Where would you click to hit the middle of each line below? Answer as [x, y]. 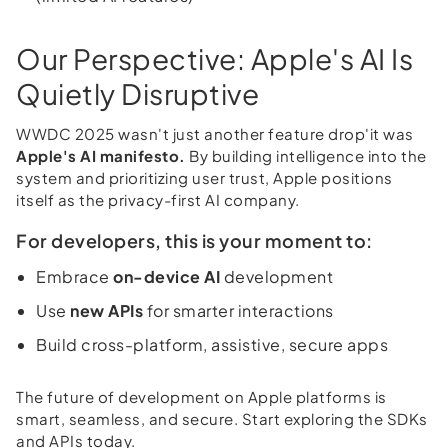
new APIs [106, 310]
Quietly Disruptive [137, 93]
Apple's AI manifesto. [101, 155]
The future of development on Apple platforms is [201, 396]
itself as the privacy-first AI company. [158, 199]
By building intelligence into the [306, 155]
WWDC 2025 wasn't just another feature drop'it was [215, 133]
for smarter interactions [238, 310]
